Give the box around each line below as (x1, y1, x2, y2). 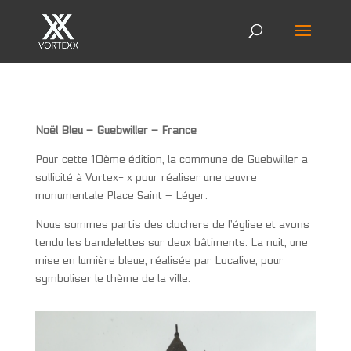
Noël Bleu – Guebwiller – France (34, 124, 197, 137)
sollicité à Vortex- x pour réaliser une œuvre (34, 171, 257, 184)
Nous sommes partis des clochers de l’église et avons (34, 218, 309, 231)
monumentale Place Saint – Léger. (34, 189, 208, 202)
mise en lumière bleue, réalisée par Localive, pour (34, 254, 284, 267)
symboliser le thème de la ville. (34, 272, 190, 285)
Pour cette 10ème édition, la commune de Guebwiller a (34, 153, 308, 166)
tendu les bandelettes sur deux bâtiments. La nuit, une (34, 236, 308, 249)
